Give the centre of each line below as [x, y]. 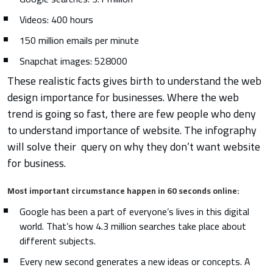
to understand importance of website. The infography [132, 130]
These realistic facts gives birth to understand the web [134, 81]
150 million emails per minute [79, 41]
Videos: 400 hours [56, 20]
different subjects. [58, 241]
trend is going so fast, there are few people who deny [132, 114]
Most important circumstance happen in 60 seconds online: [123, 191]
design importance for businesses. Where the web [123, 97]
